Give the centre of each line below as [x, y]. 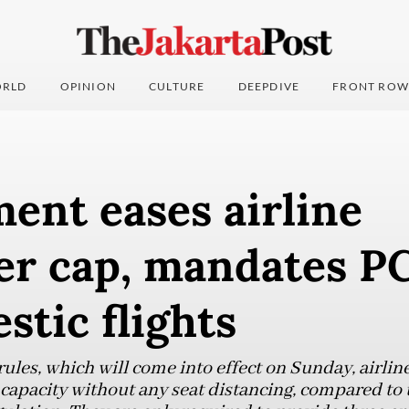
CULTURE [177, 87]
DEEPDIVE [269, 87]
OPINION [88, 87]
